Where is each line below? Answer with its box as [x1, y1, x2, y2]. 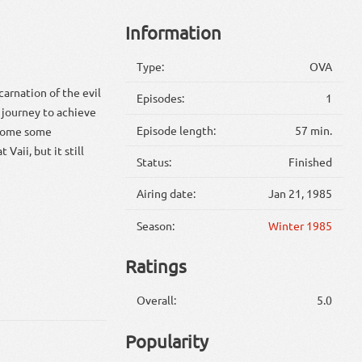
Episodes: [137, 90, 185, 106]
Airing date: [137, 186, 196, 201]
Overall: [137, 293, 177, 308]
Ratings [124, 255, 187, 277]
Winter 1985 [267, 217, 332, 233]
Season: [137, 217, 175, 233]
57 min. [294, 122, 332, 137]
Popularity [124, 330, 208, 351]
